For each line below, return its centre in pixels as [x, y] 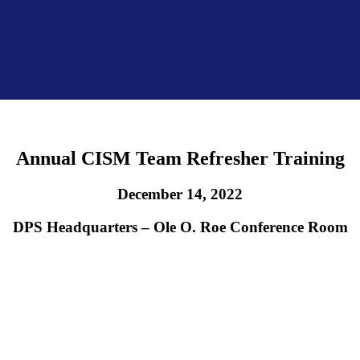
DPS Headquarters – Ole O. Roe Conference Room [180, 227]
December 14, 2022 [180, 194]
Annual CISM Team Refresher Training [180, 158]
